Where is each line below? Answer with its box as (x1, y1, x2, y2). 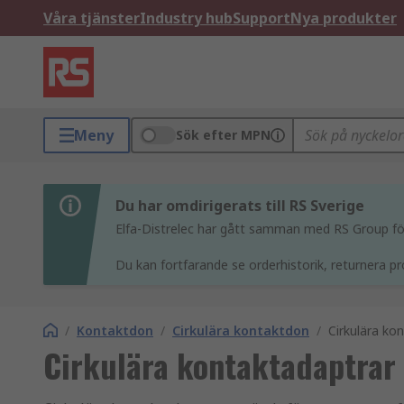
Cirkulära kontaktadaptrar (43, 341, 396, 389)
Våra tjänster (43, 8, 140, 28)
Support (233, 8, 290, 28)
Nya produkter (290, 8, 397, 28)
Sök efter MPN (176, 126, 271, 143)
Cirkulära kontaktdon (172, 322, 309, 339)
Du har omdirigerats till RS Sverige (115, 196, 364, 216)
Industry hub (140, 8, 233, 28)
